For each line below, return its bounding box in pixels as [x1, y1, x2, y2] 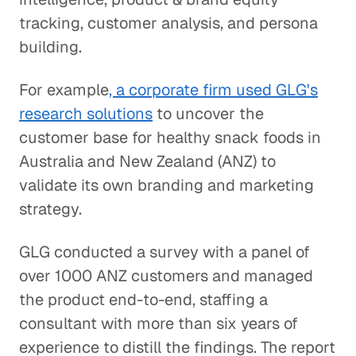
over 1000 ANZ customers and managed [19, 265, 313, 286]
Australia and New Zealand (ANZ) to [19, 151, 276, 172]
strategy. [19, 199, 82, 219]
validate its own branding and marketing [19, 175, 314, 195]
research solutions [19, 103, 153, 124]
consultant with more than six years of [19, 313, 298, 334]
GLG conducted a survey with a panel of [19, 242, 310, 262]
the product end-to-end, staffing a [19, 289, 268, 310]
